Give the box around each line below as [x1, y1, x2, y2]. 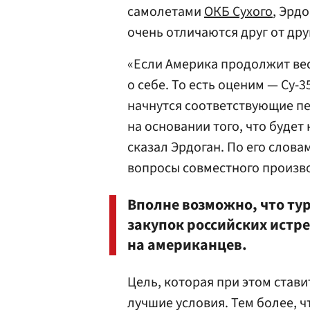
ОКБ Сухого [204, 2, 273, 21]
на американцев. [127, 234, 247, 256]
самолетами [127, 2, 204, 21]
